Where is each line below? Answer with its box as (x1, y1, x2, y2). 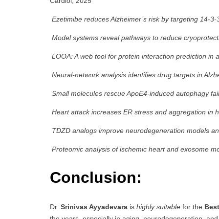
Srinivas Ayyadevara (61, 202, 128, 211)
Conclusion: (50, 169, 142, 187)
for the (180, 202, 204, 211)
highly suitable (136, 202, 180, 211)
